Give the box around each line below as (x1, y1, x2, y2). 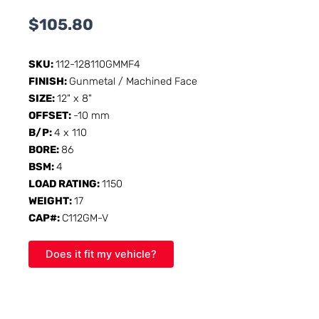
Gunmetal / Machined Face (69, 74, 197, 88)
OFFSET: (28, 108, 73, 122)
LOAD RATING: (28, 177, 102, 190)
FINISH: (28, 74, 69, 88)
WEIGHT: (28, 194, 74, 207)
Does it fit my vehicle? (46, 247, 157, 261)
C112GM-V (62, 211, 108, 224)
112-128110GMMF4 (56, 57, 140, 70)
